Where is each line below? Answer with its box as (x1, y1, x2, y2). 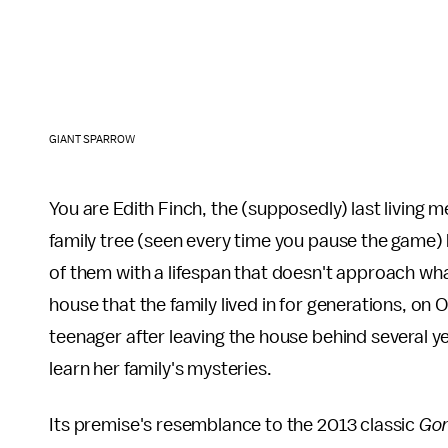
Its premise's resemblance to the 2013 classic (49, 415, 419, 436)
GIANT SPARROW (49, 134, 136, 146)
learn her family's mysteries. (49, 359, 272, 380)
